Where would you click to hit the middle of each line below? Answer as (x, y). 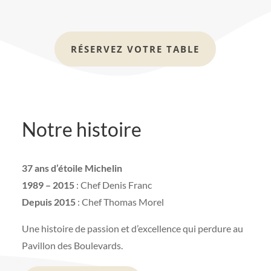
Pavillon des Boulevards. (72, 246)
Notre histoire (81, 129)
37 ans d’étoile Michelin (72, 168)
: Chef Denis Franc (113, 185)
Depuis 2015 (48, 202)
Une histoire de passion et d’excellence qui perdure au (132, 229)
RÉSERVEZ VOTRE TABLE (135, 49)
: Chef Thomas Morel (119, 202)
